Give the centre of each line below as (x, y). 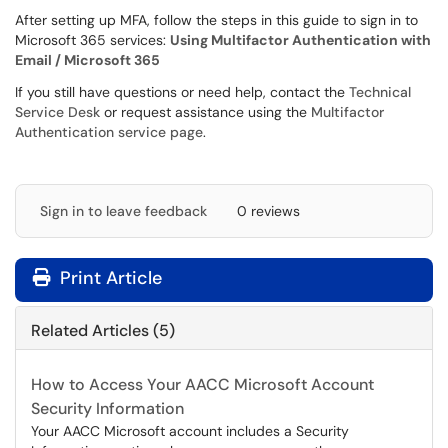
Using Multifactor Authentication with (300, 40)
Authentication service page (109, 132)
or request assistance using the (205, 112)
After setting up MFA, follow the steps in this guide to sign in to (216, 20)
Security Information (107, 408)
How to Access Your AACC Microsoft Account (202, 384)
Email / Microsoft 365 (87, 60)
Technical (380, 92)
